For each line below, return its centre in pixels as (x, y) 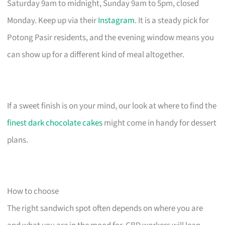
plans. (18, 140)
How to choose (33, 191)
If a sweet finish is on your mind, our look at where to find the (112, 106)
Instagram (117, 20)
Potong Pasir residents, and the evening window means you (111, 37)
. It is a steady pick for (172, 20)
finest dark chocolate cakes (55, 123)
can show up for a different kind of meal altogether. (96, 54)
